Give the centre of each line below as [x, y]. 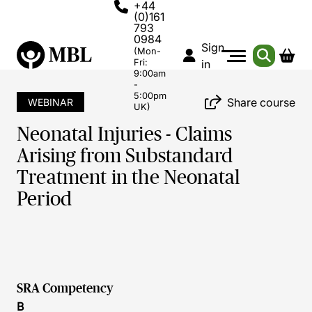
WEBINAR [50, 102]
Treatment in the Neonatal [128, 177]
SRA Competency [65, 288]
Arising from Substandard [125, 156]
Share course [261, 102]
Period [45, 199]
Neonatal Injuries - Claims [125, 134]
